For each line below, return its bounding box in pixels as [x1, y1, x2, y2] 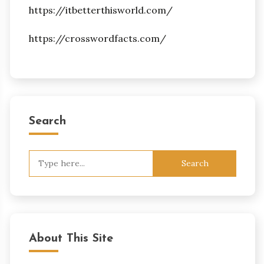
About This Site [28, 233, 113, 245]
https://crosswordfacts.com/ [28, 32, 166, 44]
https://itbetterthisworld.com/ [28, 4, 173, 16]
